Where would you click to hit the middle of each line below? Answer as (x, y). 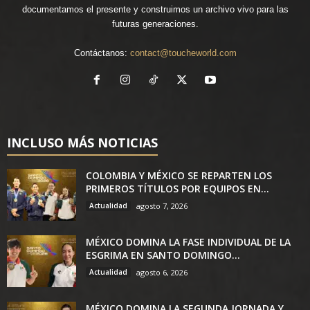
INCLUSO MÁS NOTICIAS (82, 143)
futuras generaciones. (155, 24)
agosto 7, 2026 (162, 206)
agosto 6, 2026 (162, 272)
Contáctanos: (102, 53)
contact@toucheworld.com (183, 53)
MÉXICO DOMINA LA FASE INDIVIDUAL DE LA (188, 242)
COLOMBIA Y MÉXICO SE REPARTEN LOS (179, 175)
